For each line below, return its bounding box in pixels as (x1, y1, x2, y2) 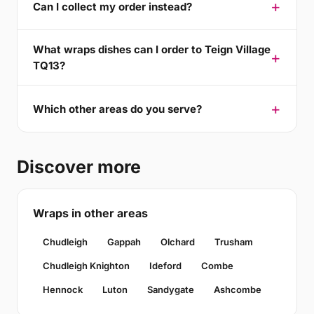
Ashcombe (214, 284, 261, 295)
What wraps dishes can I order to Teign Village (33, 43, 271, 56)
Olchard (161, 236, 195, 247)
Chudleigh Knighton (43, 260, 130, 271)
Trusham (214, 236, 253, 247)
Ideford (149, 260, 182, 271)
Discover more (17, 156, 141, 177)
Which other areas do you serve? (33, 102, 202, 116)
